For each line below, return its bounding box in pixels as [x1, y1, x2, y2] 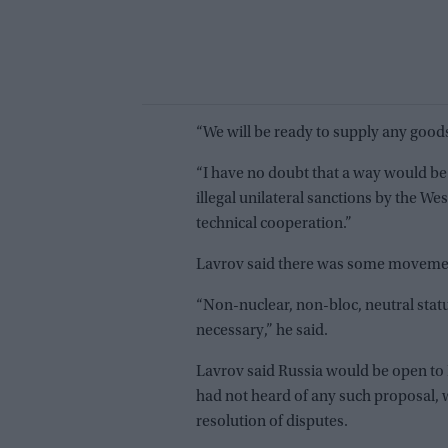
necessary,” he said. [196, 323, 328, 340]
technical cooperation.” [196, 216, 352, 233]
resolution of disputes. [196, 414, 348, 431]
